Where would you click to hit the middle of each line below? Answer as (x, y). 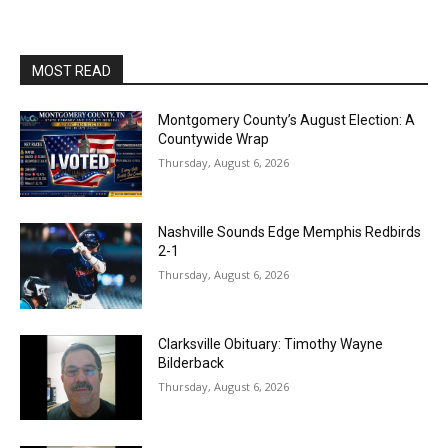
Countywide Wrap (214, 139)
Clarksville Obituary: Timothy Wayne (271, 343)
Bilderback (191, 362)
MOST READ (71, 71)
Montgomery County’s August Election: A (287, 120)
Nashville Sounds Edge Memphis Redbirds (290, 231)
